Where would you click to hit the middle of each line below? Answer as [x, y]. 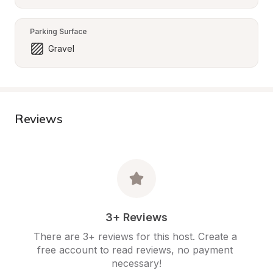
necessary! [136, 263]
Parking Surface [58, 31]
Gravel [61, 48]
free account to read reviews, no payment [135, 250]
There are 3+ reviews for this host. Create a [135, 236]
